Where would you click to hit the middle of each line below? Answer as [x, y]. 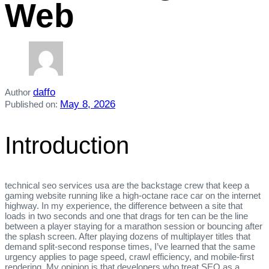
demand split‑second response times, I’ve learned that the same [130, 247]
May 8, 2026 [88, 104]
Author [18, 92]
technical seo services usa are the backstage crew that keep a [127, 186]
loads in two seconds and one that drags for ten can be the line [126, 216]
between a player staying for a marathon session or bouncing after [134, 226]
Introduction [67, 146]
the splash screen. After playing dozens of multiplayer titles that [128, 237]
